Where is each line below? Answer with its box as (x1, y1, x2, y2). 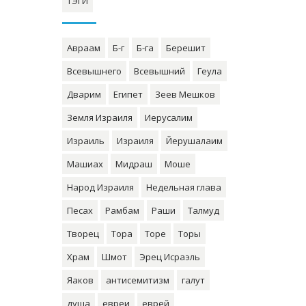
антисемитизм (106, 274, 169, 286)
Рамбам (105, 204, 139, 217)
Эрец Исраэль (139, 251, 200, 263)
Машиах (67, 158, 103, 170)
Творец (67, 227, 99, 240)
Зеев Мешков (155, 88, 215, 100)
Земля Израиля (67, 111, 133, 124)
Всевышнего (67, 65, 122, 77)
